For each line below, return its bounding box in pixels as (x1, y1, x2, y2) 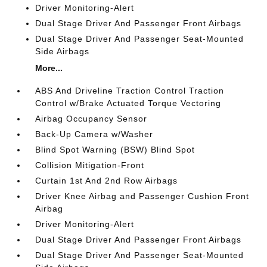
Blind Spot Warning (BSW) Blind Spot (35, 145, 195, 154)
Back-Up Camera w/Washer (35, 129, 154, 139)
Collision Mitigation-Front (35, 160, 145, 170)
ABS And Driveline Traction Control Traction (35, 86, 225, 95)
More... (35, 63, 63, 73)
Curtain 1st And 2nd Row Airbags (35, 176, 178, 185)
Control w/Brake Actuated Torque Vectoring (35, 98, 222, 108)
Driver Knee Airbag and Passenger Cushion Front (35, 191, 250, 201)
